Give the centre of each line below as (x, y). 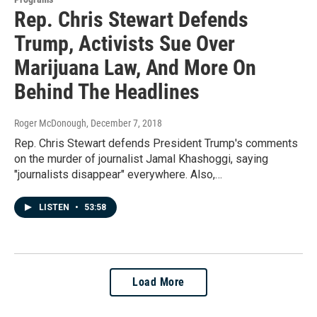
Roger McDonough (50, 123)
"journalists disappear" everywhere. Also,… (118, 174)
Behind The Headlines (107, 91)
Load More (158, 282)
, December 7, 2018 (124, 123)
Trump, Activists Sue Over (125, 43)
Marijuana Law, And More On (135, 67)
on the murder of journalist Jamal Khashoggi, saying (141, 158)
